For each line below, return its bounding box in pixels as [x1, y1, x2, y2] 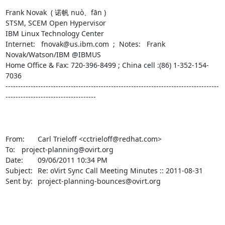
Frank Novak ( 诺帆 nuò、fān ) [5, 7, 106, 17]
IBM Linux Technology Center [5, 28, 104, 38]
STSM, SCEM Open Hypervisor [5, 18, 106, 28]
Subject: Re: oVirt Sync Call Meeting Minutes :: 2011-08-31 [5, 165, 33, 175]
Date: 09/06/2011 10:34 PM [5, 155, 23, 165]
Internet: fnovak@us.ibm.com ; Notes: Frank [5, 39, 165, 49]
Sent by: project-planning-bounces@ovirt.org [5, 176, 33, 186]
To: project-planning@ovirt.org [5, 144, 15, 154]
